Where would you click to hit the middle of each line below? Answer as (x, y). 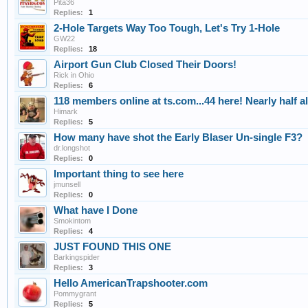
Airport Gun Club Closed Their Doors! (145, 65)
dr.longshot (72, 148)
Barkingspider (77, 257)
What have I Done (96, 211)
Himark (66, 112)
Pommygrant (75, 294)
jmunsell (67, 185)
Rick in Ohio (74, 75)
